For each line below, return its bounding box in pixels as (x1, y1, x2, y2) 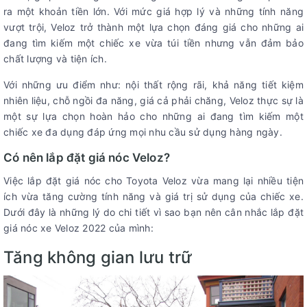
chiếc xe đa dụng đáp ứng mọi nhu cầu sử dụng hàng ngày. (3, 126, 282, 138)
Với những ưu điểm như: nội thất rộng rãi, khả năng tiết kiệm (3, 79, 304, 91)
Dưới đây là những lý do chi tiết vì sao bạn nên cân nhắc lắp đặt (3, 206, 304, 219)
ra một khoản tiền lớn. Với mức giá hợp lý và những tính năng (3, 5, 304, 18)
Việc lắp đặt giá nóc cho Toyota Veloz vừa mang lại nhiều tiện (3, 175, 304, 187)
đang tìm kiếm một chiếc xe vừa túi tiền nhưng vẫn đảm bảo (3, 37, 304, 49)
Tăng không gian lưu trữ (3, 247, 193, 268)
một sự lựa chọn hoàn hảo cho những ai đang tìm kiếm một (3, 110, 304, 123)
